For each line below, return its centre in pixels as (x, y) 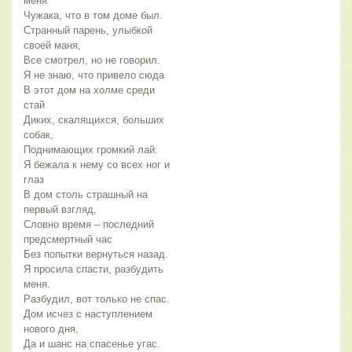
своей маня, (52, 46)
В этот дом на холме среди (89, 90)
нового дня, (51, 329)
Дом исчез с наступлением (88, 314)
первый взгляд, (60, 210)
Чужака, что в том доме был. (93, 16)
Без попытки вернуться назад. (96, 255)
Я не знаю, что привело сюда (94, 75)
